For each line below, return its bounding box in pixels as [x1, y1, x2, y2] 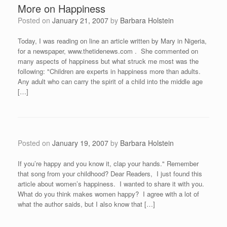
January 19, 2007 [52, 138, 108, 148]
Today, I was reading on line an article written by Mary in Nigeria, [18, 36, 207, 46]
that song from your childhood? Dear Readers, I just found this [18, 169, 202, 178]
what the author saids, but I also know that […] [18, 199, 155, 209]
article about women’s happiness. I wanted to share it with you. [18, 179, 206, 188]
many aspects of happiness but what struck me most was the [18, 56, 199, 66]
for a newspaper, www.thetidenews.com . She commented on [18, 46, 198, 56]
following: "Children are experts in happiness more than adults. [18, 66, 201, 76]
